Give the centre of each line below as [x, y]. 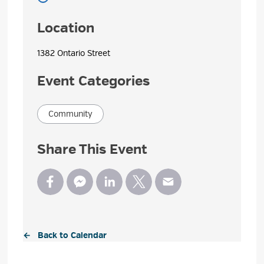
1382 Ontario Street [74, 53]
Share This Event [93, 149]
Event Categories [94, 81]
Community [71, 114]
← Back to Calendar [65, 235]
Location [66, 28]
